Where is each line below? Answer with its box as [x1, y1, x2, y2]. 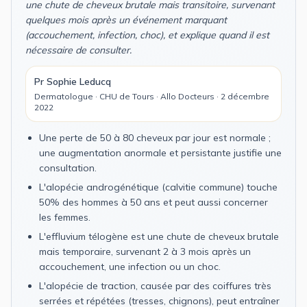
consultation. [39, 161, 97, 174]
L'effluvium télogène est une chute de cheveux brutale [39, 230, 279, 243]
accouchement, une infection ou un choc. [39, 260, 221, 273]
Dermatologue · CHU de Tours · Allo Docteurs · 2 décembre [34, 90, 269, 101]
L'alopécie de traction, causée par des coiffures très [39, 279, 271, 292]
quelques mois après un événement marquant [25, 13, 227, 26]
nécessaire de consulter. [25, 43, 132, 56]
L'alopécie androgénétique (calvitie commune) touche [39, 180, 278, 193]
